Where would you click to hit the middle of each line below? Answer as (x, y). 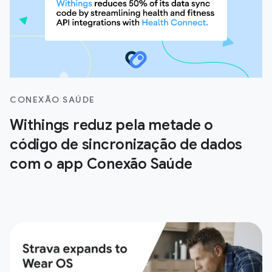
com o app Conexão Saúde (101, 164)
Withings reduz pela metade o (111, 125)
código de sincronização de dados (126, 145)
